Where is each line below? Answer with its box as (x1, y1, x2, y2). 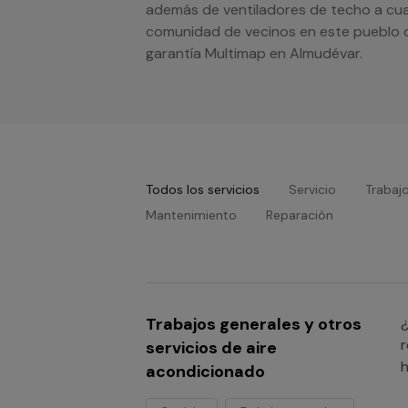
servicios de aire (146, 337, 277, 359)
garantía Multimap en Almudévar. (146, 44, 362, 63)
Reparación (266, 207, 333, 223)
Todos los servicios (146, 181, 260, 198)
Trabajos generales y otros (146, 313, 362, 335)
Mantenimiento (146, 207, 237, 223)
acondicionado (146, 361, 265, 382)
